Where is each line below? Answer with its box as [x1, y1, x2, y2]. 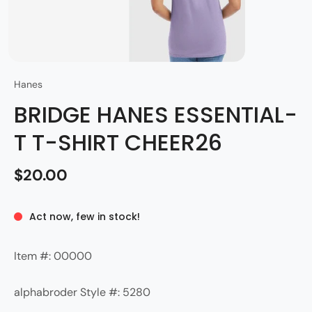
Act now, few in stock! [29, 210, 140, 224]
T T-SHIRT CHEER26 [14, 127, 222, 159]
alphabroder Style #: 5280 [14, 285, 150, 300]
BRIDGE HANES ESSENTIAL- [14, 99, 297, 131]
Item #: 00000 [14, 249, 92, 264]
